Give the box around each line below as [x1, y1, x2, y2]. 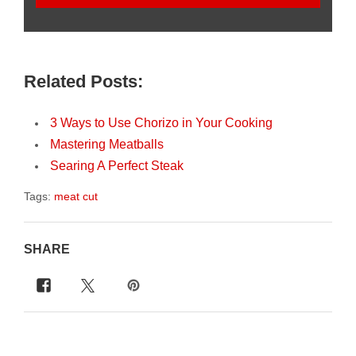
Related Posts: [24, 72, 143, 92]
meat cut [54, 190, 98, 203]
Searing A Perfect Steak [50, 159, 184, 173]
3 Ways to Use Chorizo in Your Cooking [50, 116, 273, 130]
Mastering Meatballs [50, 137, 164, 152]
